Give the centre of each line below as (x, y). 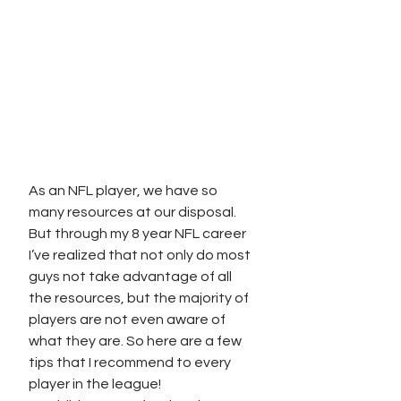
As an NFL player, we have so (124, 191)
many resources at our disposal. (134, 212)
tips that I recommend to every (131, 363)
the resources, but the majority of (140, 298)
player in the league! (96, 384)
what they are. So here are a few (137, 341)
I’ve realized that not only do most (141, 255)
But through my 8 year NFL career (139, 234)
